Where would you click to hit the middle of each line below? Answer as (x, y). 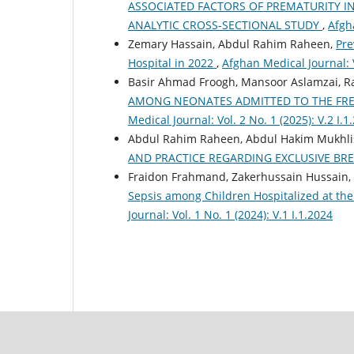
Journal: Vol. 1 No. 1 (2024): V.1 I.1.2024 (230, 214)
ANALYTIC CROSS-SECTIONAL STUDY (225, 24)
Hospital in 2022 (172, 62)
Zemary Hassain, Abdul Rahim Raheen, (232, 43)
